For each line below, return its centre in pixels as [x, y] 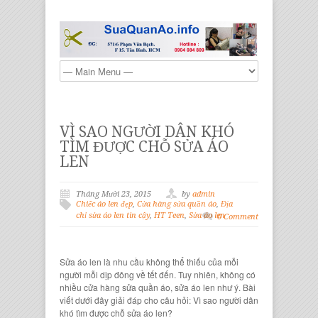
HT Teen [169, 216]
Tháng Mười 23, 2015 [114, 194]
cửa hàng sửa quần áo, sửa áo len [149, 287]
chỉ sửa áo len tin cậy [113, 216]
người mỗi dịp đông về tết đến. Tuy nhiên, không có [158, 275]
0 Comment [238, 217]
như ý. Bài [235, 287]
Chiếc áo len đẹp [104, 204]
